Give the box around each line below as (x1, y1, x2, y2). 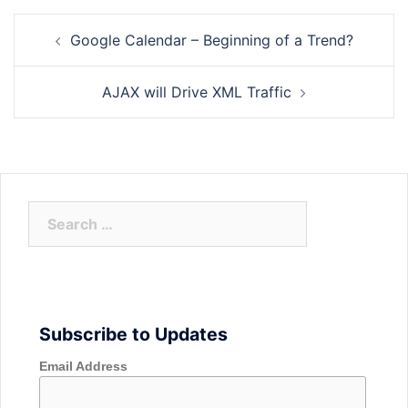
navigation (13, 37, 125, 64)
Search (27, 203, 77, 221)
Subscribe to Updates (38, 323, 228, 345)
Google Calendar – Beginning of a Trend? (69, 31, 353, 49)
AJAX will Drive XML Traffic (102, 83, 291, 101)
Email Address (38, 359, 127, 373)
